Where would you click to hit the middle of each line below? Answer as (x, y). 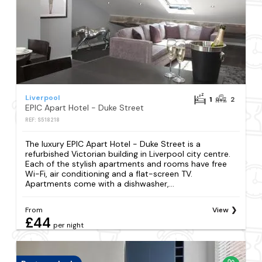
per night (69, 225)
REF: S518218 (43, 120)
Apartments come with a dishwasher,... (100, 183)
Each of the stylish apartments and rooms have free (126, 163)
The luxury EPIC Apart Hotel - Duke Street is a (113, 144)
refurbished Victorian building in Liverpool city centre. (128, 154)
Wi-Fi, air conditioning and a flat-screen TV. (109, 173)
